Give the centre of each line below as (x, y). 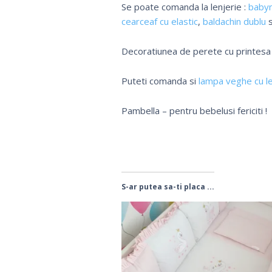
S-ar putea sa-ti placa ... (168, 186)
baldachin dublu (233, 21)
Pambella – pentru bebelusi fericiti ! (194, 110)
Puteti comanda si (160, 80)
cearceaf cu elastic (159, 21)
